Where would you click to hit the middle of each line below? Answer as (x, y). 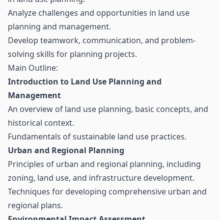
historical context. (41, 123)
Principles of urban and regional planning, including (104, 164)
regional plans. (35, 205)
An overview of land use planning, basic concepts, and (108, 109)
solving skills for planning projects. (72, 54)
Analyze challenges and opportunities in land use (99, 13)
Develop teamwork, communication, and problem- (102, 40)
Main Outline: (33, 68)
